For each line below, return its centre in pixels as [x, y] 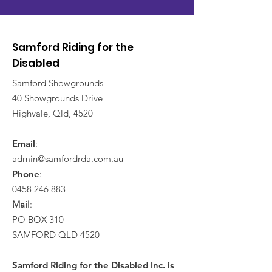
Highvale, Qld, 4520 [53, 113]
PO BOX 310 [38, 219]
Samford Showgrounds [58, 83]
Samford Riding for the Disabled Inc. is [93, 265]
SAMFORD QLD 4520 [56, 235]
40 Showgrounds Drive [57, 98]
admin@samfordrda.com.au [68, 159]
